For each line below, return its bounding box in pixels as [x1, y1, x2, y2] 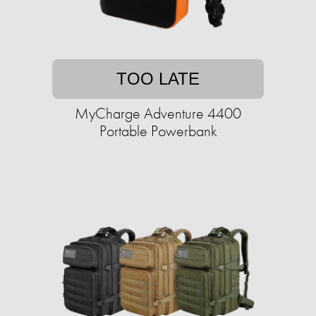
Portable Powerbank [99, 121, 217, 142]
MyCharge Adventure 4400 [75, 103, 241, 124]
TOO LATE [116, 69, 200, 89]
